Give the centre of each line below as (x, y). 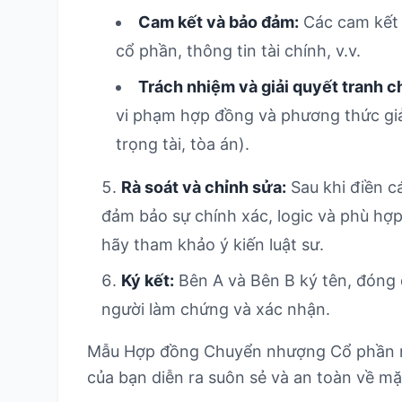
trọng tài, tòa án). (183, 144)
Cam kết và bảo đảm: (218, 22)
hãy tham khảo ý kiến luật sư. (213, 245)
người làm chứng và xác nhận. (216, 309)
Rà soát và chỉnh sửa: (204, 187)
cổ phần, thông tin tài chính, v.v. (238, 51)
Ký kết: (148, 280)
